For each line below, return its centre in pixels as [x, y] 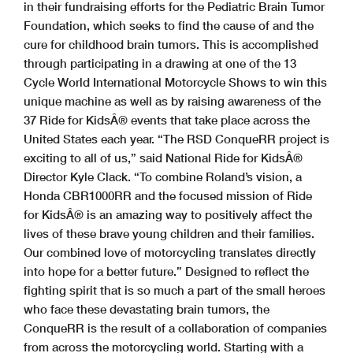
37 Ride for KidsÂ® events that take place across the [167, 120]
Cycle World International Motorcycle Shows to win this [175, 82]
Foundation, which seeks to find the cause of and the [169, 26]
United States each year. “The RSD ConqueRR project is [176, 139]
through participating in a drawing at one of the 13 [160, 63]
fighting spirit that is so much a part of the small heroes [175, 290]
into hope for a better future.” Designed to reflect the [166, 271]
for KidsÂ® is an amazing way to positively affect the [168, 215]
